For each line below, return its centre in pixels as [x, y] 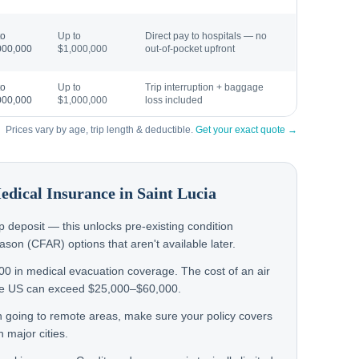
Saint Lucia [177, 193]
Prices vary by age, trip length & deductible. [100, 130]
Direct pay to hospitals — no [206, 36]
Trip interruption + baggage [204, 87]
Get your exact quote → [246, 130]
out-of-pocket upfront [190, 49]
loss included [174, 100]
